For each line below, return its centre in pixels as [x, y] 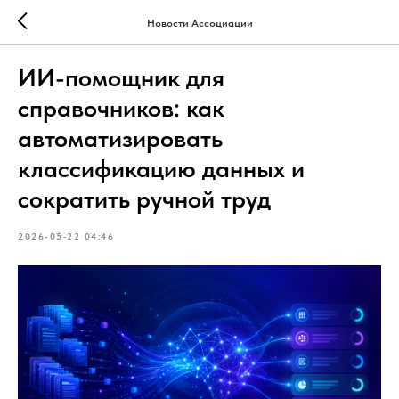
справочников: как [121, 108]
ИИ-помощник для [121, 77]
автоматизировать [120, 138]
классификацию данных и [161, 168]
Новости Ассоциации [199, 23]
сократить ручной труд [144, 199]
